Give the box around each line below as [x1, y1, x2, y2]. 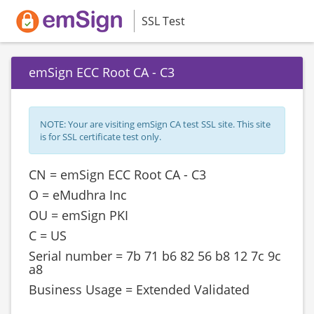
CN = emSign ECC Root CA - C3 [29, 166, 206, 183]
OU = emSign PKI [29, 207, 128, 224]
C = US [29, 227, 67, 244]
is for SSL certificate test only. [40, 130, 161, 143]
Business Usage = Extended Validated [29, 281, 250, 298]
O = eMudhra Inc [29, 186, 127, 203]
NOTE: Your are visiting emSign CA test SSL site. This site [40, 118, 271, 130]
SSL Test [142, 13, 185, 29]
